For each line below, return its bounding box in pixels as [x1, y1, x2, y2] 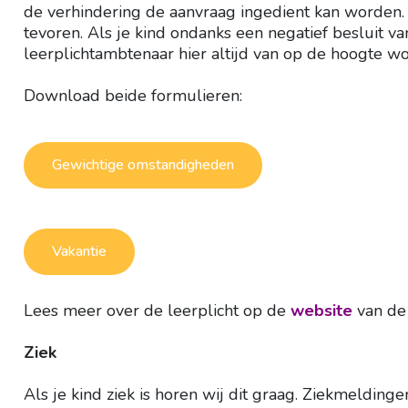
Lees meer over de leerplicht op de [24, 300, 291, 321]
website [291, 300, 352, 321]
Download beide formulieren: [24, 85, 242, 107]
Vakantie [52, 241, 107, 261]
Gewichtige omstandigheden [52, 155, 234, 175]
